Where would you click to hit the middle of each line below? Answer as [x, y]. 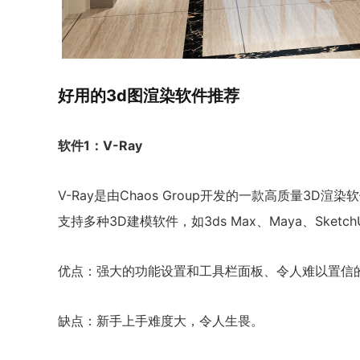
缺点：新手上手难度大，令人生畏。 [161, 321]
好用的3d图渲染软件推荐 [149, 96]
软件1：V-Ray [100, 145]
